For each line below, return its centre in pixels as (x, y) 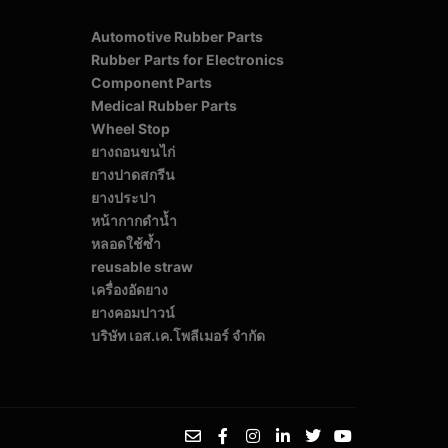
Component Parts (152, 83)
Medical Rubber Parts (164, 106)
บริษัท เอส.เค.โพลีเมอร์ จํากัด (178, 336)
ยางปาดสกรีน (133, 175)
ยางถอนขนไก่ (133, 152)
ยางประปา (124, 198)
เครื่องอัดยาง (130, 290)
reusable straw (142, 267)
